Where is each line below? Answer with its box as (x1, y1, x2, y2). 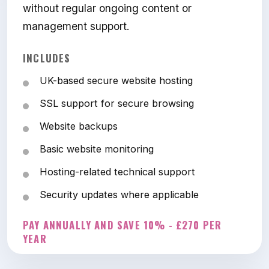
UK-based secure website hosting (40, 74, 193, 87)
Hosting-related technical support (40, 166, 195, 178)
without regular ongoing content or (23, 2, 192, 15)
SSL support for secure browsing (40, 97, 194, 110)
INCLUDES (23, 50, 71, 66)
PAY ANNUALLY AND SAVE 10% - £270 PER (23, 217, 222, 233)
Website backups (40, 120, 118, 133)
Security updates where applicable (40, 189, 199, 201)
